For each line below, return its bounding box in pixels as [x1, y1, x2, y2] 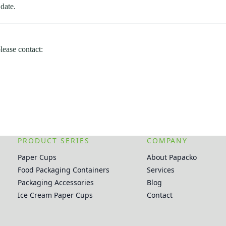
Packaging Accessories [18, 178, 94, 188]
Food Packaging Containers [18, 165, 110, 175]
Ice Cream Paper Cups [18, 190, 93, 200]
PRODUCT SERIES [18, 136, 90, 146]
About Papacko [146, 152, 197, 162]
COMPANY [146, 136, 188, 146]
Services [146, 165, 175, 175]
